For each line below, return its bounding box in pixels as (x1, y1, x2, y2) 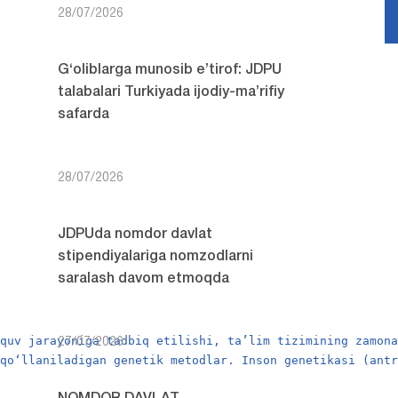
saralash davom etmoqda (57, 273, 229, 285)
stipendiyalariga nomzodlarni (57, 251, 253, 263)
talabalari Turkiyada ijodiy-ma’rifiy (57, 86, 284, 99)
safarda (57, 108, 109, 121)
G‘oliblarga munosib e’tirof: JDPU (57, 64, 282, 76)
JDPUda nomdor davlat (57, 228, 212, 241)
